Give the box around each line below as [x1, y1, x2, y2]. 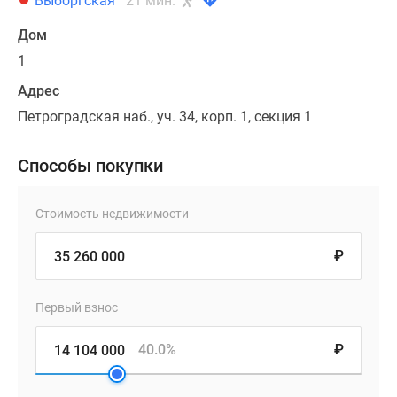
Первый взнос [35, 300, 118, 315]
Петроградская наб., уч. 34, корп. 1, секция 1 [18, 108, 312, 126]
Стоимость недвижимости [35, 206, 189, 222]
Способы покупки [18, 155, 163, 177]
